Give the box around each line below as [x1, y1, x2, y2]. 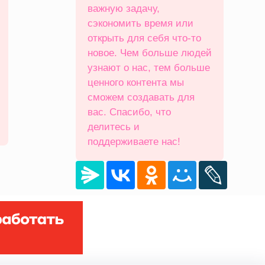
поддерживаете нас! [88, 136, 180, 147]
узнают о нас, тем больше [88, 62, 210, 73]
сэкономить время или [88, 18, 193, 29]
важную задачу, [88, 3, 160, 14]
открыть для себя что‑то [88, 33, 201, 44]
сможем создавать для [88, 92, 195, 103]
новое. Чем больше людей [88, 47, 212, 59]
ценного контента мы [88, 77, 184, 88]
